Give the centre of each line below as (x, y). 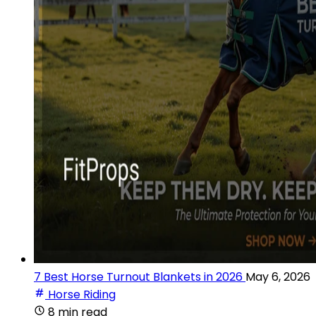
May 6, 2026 (278, 276)
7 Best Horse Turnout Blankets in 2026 (138, 276)
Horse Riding (82, 294)
